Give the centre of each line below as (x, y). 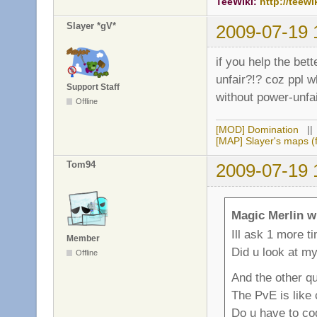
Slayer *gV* (91, 25)
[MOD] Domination (257, 129)
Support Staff (93, 87)
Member (83, 238)
